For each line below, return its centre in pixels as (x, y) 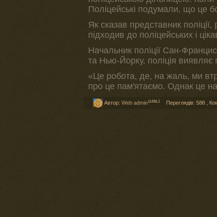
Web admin (135, 103)
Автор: (112, 103)
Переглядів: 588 (186, 103)
